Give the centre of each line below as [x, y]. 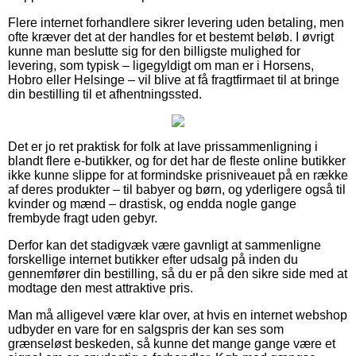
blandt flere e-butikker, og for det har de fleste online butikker [177, 161]
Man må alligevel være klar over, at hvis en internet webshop [178, 315]
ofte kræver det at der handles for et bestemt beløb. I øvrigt [171, 37]
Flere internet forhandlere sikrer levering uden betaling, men [176, 23]
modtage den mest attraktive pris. [101, 288]
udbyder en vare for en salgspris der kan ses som [146, 330]
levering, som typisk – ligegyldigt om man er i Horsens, [161, 66]
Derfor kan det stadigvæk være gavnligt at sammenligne [164, 246]
